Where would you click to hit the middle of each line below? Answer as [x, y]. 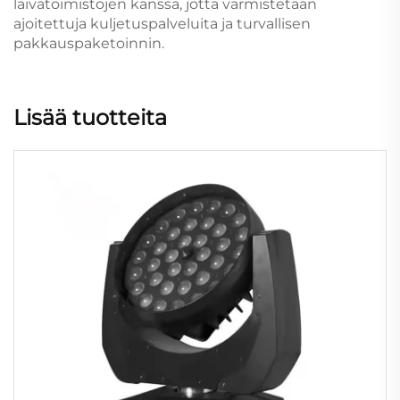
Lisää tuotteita [90, 117]
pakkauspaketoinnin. [89, 43]
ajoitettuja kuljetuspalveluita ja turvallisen [162, 23]
